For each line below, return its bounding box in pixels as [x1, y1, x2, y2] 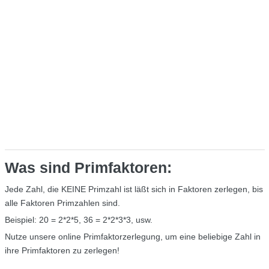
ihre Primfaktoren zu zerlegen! [4, 245, 119, 255]
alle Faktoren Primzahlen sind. [4, 198, 120, 208]
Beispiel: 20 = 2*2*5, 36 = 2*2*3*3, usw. [4, 214, 153, 225]
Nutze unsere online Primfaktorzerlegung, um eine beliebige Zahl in [4, 231, 261, 241]
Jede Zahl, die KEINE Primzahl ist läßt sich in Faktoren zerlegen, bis [4, 184, 263, 194]
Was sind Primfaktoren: [4, 159, 172, 176]
